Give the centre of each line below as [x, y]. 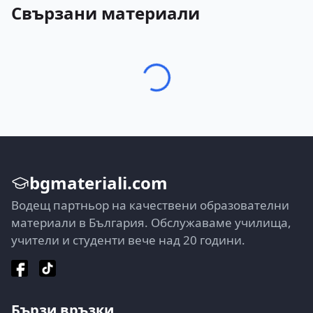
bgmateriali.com [99, 183]
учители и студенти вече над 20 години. [128, 240]
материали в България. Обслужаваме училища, [151, 223]
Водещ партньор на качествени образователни [150, 205]
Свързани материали [105, 13]
